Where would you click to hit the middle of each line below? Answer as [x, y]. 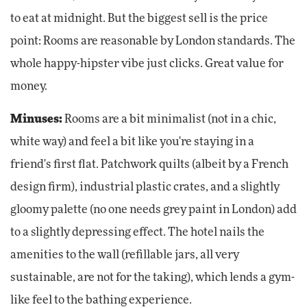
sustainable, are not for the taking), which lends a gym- [152, 278]
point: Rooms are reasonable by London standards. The [153, 41]
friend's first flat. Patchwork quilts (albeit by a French [149, 165]
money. [29, 87]
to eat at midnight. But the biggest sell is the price [139, 19]
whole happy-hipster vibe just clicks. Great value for [147, 64]
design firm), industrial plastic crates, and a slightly [145, 187]
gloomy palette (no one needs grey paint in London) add [153, 210]
